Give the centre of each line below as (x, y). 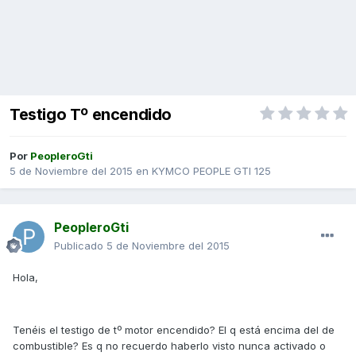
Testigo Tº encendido (91, 115)
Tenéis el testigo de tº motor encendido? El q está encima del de (174, 330)
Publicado (80, 246)
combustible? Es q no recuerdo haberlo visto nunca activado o (169, 346)
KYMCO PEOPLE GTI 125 (211, 171)
